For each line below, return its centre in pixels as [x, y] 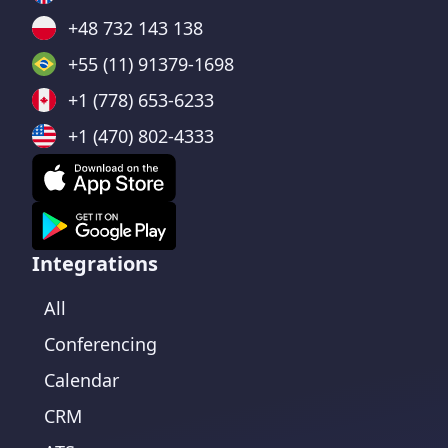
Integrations [95, 263]
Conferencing [100, 344]
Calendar [81, 380]
